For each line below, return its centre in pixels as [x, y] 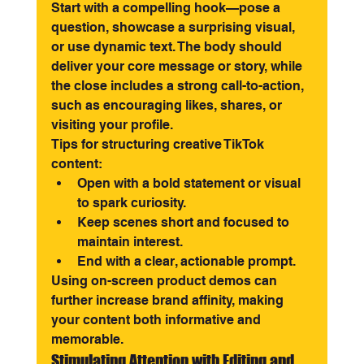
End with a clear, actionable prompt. [186, 261]
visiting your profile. [112, 125]
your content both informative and [157, 320]
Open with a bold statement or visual [190, 183]
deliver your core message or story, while [178, 66]
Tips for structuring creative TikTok [159, 144]
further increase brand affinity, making [169, 300]
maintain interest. [130, 242]
